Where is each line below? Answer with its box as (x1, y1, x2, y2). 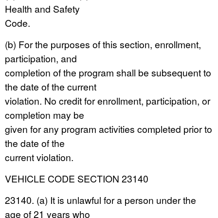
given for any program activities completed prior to (5, 122, 212, 135)
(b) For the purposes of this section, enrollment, (5, 37, 201, 51)
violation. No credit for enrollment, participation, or (5, 94, 210, 107)
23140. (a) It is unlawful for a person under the (5, 193, 196, 206)
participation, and (5, 52, 77, 65)
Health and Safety (5, 2, 80, 15)
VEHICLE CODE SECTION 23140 (5, 172, 148, 185)
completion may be (5, 108, 84, 121)
